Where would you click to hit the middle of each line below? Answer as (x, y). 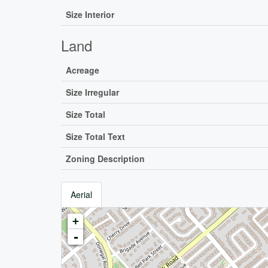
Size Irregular (92, 92)
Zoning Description (105, 159)
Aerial (81, 195)
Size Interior (90, 15)
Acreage (83, 70)
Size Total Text (95, 137)
